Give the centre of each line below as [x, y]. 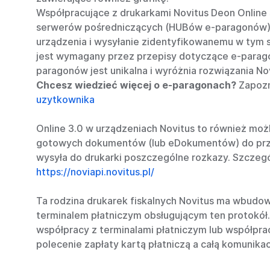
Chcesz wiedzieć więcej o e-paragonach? [136, 85]
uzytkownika [65, 99]
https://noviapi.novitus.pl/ [95, 172]
